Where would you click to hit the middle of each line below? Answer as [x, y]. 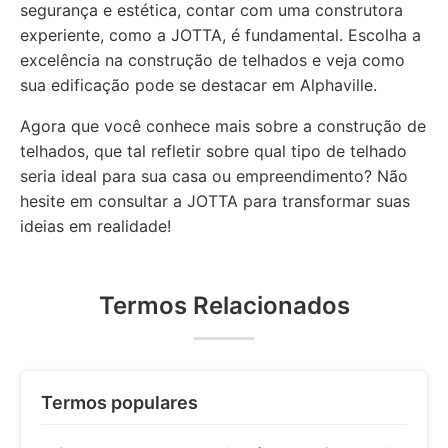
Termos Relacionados [224, 305]
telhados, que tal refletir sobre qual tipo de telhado [213, 151]
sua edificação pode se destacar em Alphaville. [198, 85]
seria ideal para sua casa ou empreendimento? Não [214, 176]
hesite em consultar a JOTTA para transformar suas [215, 201]
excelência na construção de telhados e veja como [212, 60]
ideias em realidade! [95, 226]
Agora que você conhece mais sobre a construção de [223, 126]
